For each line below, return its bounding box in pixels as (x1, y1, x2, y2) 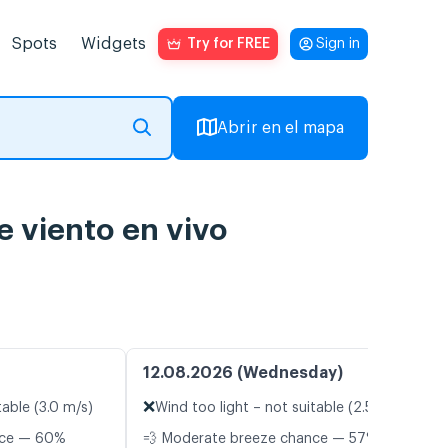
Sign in (316, 37, 360, 51)
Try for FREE (187, 37, 270, 51)
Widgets (81, 36, 146, 52)
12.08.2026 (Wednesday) (143, 365, 343, 382)
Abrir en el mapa (217, 120, 344, 136)
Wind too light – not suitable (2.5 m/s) (155, 401, 407, 416)
